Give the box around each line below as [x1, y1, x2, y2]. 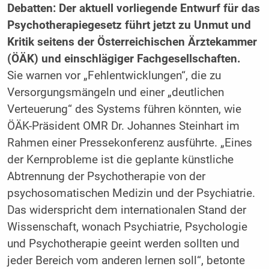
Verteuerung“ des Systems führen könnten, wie [7, 103, 241, 116]
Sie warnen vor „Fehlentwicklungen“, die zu [7, 69, 221, 83]
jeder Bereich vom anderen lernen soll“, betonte [7, 254, 245, 268]
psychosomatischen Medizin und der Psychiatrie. [7, 187, 255, 201]
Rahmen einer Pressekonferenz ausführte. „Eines [7, 136, 252, 150]
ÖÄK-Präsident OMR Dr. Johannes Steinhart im [7, 119, 240, 133]
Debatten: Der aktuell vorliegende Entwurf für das [7, 2, 260, 16]
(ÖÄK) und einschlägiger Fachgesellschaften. [7, 52, 241, 66]
